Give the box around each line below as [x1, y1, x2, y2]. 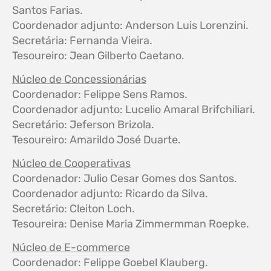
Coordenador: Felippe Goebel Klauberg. [12, 255, 208, 269]
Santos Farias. [12, 3, 83, 17]
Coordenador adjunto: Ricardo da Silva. [12, 186, 208, 200]
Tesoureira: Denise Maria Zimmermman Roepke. [12, 217, 249, 230]
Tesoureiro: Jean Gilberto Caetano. [12, 48, 184, 62]
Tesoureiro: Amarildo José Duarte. [12, 132, 181, 146]
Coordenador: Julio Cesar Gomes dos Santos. [12, 171, 237, 185]
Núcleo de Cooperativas [12, 156, 131, 170]
